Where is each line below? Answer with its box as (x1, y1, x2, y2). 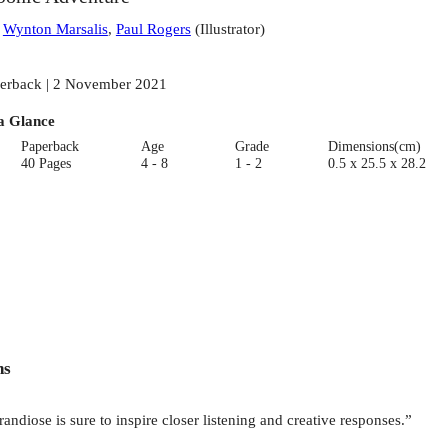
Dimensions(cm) (327, 138, 421, 154)
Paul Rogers (115, 20, 191, 38)
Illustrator (199, 20, 260, 38)
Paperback (21, 138, 80, 154)
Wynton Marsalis (2, 20, 108, 38)
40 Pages (21, 155, 72, 171)
